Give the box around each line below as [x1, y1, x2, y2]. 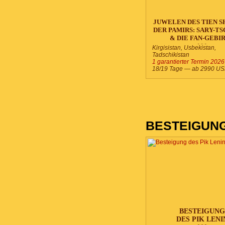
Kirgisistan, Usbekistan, [152, 44, 216, 51]
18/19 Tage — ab [152, 65, 200, 72]
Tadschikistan [152, 51, 189, 58]
